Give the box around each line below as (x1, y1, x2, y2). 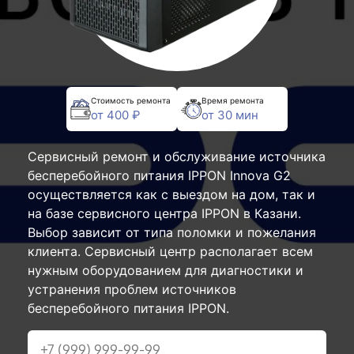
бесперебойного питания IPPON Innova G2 (28, 168, 291, 183)
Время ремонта (201, 95, 264, 105)
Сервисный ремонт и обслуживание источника (28, 149, 326, 164)
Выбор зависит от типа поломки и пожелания (28, 224, 316, 240)
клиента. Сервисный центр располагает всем (28, 243, 313, 259)
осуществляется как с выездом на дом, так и (28, 186, 315, 202)
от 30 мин (201, 107, 258, 122)
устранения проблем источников (28, 281, 236, 297)
